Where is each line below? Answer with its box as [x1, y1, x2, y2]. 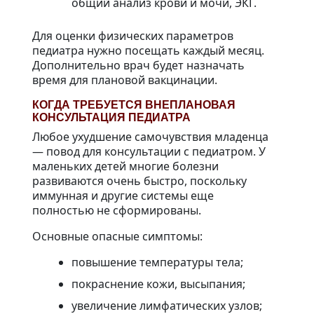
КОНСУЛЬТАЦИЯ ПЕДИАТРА [32, 111, 191, 124]
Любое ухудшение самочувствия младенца [32, 129, 268, 145]
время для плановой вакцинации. [32, 72, 217, 88]
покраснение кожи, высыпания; [71, 276, 245, 292]
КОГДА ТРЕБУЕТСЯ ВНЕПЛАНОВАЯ [32, 99, 235, 111]
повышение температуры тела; [71, 254, 243, 271]
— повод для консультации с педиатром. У [32, 144, 266, 160]
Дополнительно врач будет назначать [32, 57, 245, 74]
